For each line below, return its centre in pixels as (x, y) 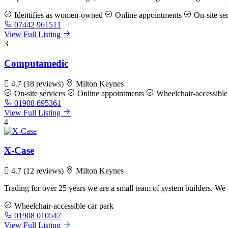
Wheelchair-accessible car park (63, 206)
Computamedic (36, 63)
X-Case (19, 151)
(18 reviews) (45, 83)
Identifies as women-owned (58, 15)
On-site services (39, 93)
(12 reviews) (45, 171)
